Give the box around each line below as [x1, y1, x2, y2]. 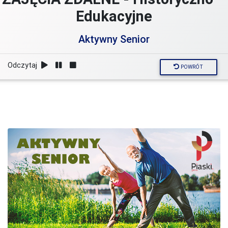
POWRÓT [179, 64, 204, 71]
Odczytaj [8, 61, 39, 70]
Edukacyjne [76, 7, 152, 26]
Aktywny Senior [78, 33, 150, 46]
